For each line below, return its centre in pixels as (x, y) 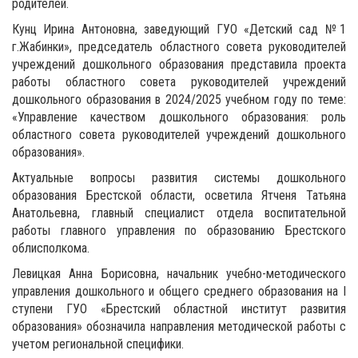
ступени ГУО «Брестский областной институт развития (179, 309)
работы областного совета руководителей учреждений (179, 82)
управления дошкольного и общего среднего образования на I (179, 291)
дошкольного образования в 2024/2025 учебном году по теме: (179, 99)
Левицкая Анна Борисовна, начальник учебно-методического (179, 274)
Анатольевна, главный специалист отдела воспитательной (179, 213)
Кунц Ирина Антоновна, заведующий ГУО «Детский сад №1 (179, 29)
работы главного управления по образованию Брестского (179, 231)
